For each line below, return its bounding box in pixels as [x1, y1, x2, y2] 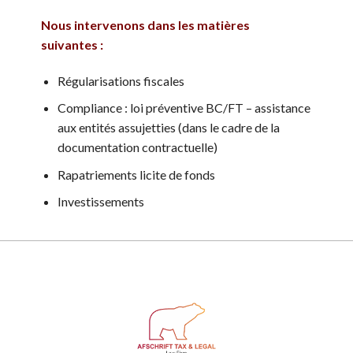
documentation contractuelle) [58, 139, 218, 155]
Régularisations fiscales [58, 72, 185, 88]
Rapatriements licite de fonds [58, 166, 216, 182]
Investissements [58, 194, 145, 210]
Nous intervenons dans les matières [41, 17, 251, 32]
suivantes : [41, 36, 104, 52]
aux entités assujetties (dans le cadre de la [58, 120, 281, 136]
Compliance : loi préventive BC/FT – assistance [58, 100, 311, 116]
